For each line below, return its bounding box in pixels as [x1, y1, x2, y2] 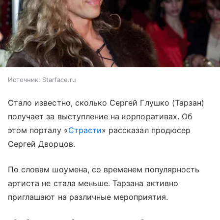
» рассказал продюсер [102, 125, 191, 136]
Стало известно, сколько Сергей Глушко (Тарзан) [8, 98, 205, 108]
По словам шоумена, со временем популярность [8, 165, 200, 175]
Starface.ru [42, 76, 76, 84]
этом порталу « [8, 125, 68, 136]
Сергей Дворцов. [8, 139, 75, 149]
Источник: [8, 76, 40, 84]
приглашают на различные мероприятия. [8, 192, 168, 202]
